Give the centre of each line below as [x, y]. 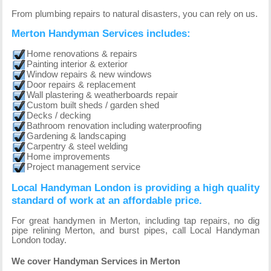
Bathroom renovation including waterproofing [114, 126]
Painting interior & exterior [77, 64]
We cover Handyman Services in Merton [96, 262]
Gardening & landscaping [76, 136]
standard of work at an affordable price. [106, 201]
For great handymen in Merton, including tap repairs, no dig [135, 220]
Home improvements [68, 157]
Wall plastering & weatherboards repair [102, 95]
